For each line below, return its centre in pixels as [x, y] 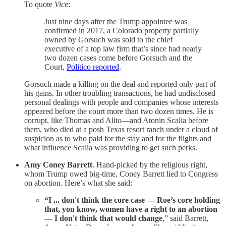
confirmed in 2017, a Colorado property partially [122, 31]
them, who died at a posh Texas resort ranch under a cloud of [121, 130]
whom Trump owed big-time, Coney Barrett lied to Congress [121, 174]
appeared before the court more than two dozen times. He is [119, 111]
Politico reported [93, 67]
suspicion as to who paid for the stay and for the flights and [118, 139]
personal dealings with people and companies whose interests [121, 102]
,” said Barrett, [185, 218]
